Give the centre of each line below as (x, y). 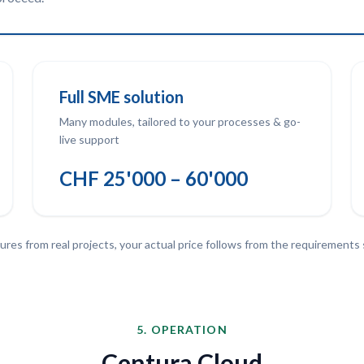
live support (89, 139)
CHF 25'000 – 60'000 (154, 178)
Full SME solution (121, 97)
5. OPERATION (182, 329)
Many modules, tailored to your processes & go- (180, 121)
